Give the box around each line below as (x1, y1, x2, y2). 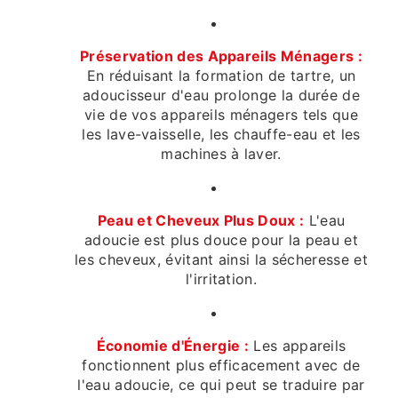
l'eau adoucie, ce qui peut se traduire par (77, 376, 365, 394)
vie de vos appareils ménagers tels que (84, 106, 359, 124)
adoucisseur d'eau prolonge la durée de (82, 86, 361, 105)
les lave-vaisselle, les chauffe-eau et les (82, 125, 361, 144)
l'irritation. (185, 270, 258, 289)
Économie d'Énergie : (96, 337, 249, 355)
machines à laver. (161, 145, 282, 163)
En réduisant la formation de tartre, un (86, 67, 356, 85)
